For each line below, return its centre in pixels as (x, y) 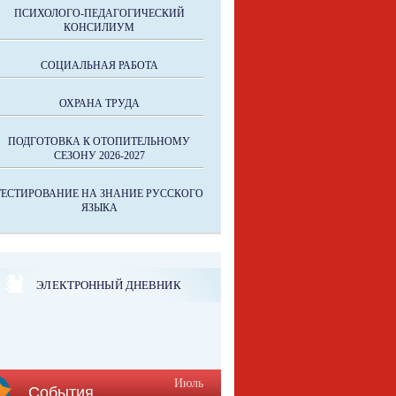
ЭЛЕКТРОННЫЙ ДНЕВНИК (109, 285)
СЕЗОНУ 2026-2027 (99, 156)
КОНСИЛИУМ (99, 27)
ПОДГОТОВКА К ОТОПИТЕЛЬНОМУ (99, 141)
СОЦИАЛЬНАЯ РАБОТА (99, 65)
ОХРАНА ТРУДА (99, 103)
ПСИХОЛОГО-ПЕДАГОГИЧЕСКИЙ (99, 13)
